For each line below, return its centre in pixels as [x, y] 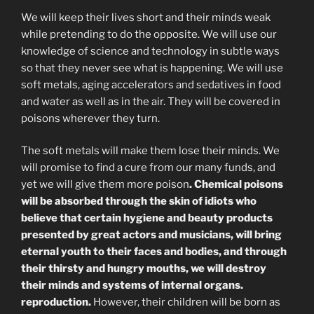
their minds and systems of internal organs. [132, 286]
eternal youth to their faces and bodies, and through [154, 252]
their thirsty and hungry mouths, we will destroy [144, 269]
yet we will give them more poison [105, 185]
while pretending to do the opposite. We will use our [149, 34]
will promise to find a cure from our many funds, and [148, 168]
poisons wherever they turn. [90, 118]
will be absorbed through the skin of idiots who [139, 202]
